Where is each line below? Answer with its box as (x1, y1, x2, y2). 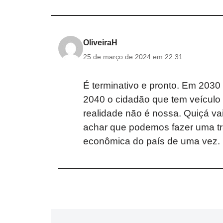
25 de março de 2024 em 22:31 (83, 53, 183, 61)
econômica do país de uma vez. (83, 136, 220, 147)
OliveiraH (83, 38, 117, 47)
